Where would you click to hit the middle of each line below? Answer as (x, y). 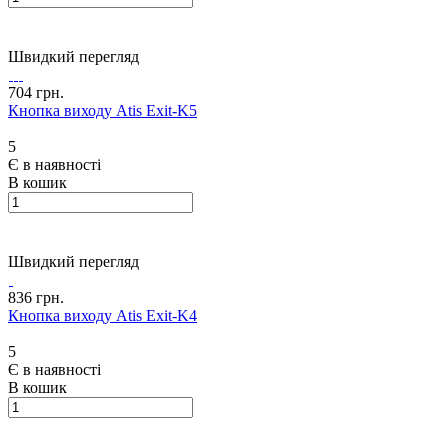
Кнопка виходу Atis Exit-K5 (102, 110)
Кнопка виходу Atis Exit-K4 (102, 315)
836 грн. (36, 297)
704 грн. (36, 92)
